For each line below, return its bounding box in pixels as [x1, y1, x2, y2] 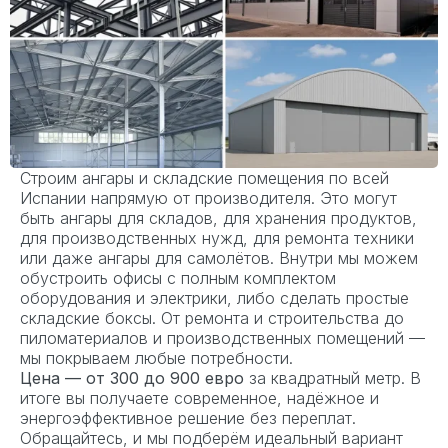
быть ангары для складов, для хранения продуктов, [20, 207, 417, 228]
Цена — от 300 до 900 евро [20, 367, 244, 388]
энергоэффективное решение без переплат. [20, 407, 356, 428]
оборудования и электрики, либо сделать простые [20, 287, 409, 308]
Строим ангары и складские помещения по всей [20, 167, 389, 188]
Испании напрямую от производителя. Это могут [20, 187, 397, 208]
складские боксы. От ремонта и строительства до [20, 307, 404, 328]
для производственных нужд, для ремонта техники [20, 227, 414, 248]
